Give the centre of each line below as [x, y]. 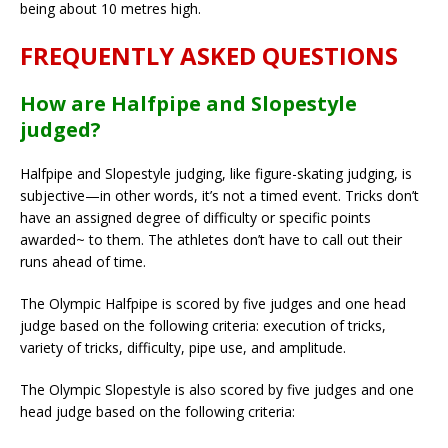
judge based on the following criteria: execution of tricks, [203, 325]
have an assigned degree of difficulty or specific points [195, 217]
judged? [60, 129]
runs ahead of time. [83, 261]
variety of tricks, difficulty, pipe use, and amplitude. [183, 347]
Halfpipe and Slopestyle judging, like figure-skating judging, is [216, 173]
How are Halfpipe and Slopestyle [188, 103]
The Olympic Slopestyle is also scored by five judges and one [217, 389]
